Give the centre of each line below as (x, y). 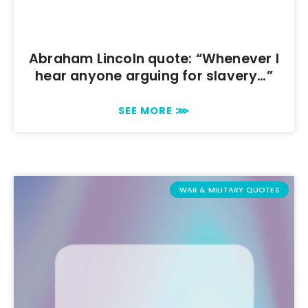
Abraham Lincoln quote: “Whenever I (154, 59)
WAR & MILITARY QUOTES (229, 189)
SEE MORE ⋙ (154, 111)
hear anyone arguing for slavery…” (154, 76)
